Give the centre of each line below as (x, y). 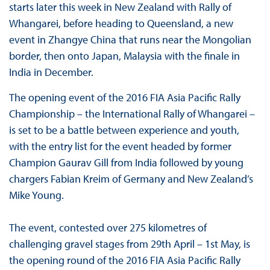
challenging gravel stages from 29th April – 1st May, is (129, 244)
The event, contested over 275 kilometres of (108, 228)
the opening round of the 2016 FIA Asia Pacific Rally (124, 260)
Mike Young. (36, 195)
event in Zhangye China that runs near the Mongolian (130, 40)
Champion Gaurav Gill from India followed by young (126, 163)
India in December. (51, 72)
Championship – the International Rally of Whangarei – (132, 114)
